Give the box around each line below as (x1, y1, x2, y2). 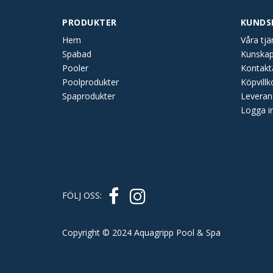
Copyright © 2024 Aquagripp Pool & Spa (62, 227, 221, 238)
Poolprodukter (62, 76, 119, 88)
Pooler (62, 62, 88, 74)
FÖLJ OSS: (62, 189, 104, 201)
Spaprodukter (62, 90, 115, 102)
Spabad (62, 48, 91, 60)
